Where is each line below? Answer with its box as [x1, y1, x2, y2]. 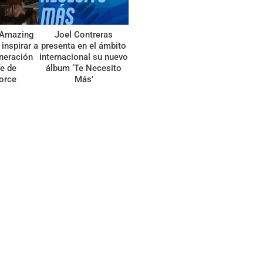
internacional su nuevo [39, 51, 129, 62]
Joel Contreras [55, 29, 113, 40]
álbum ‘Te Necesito [46, 62, 122, 73]
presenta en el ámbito [41, 40, 127, 51]
